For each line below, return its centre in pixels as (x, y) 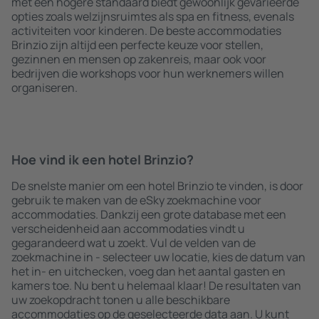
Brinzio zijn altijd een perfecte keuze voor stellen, (137, 45)
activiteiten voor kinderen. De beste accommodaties (146, 31)
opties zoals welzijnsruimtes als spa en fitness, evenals (153, 16)
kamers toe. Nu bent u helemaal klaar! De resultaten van (156, 286)
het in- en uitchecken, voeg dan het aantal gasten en (148, 271)
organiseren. (45, 88)
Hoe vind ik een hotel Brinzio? (103, 159)
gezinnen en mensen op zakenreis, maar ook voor (139, 59)
